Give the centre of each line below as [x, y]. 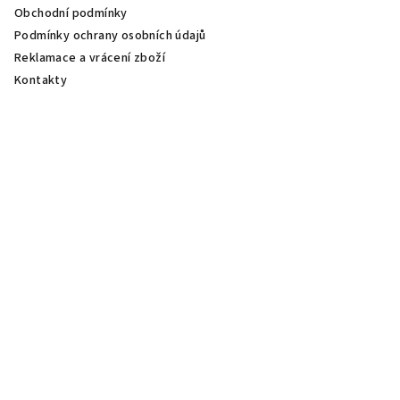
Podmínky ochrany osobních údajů [110, 35]
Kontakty [41, 80]
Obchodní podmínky [71, 13]
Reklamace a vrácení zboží [90, 58]
